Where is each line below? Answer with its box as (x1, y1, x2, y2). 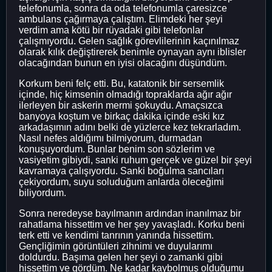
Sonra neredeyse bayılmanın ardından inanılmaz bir (19, 208, 241, 219)
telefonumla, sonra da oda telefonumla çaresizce (19, 2, 227, 13)
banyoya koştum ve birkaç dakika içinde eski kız (19, 110, 225, 121)
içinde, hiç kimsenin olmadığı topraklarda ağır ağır (19, 89, 232, 100)
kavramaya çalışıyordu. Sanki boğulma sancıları (19, 165, 224, 176)
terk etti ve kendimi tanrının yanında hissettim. (19, 229, 214, 240)
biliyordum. (19, 187, 66, 198)
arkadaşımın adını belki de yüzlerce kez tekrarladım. (19, 121, 241, 132)
